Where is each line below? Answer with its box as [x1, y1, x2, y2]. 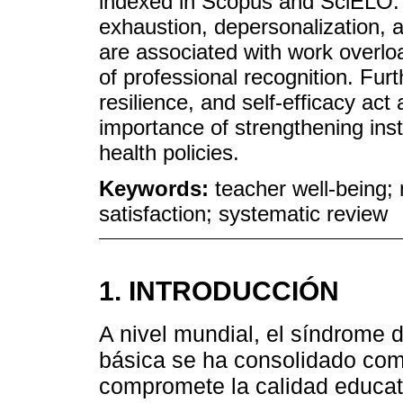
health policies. [99, 139, 239, 165]
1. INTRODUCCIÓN [99, 275, 339, 307]
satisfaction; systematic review [99, 201, 388, 227]
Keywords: [99, 176, 215, 201]
